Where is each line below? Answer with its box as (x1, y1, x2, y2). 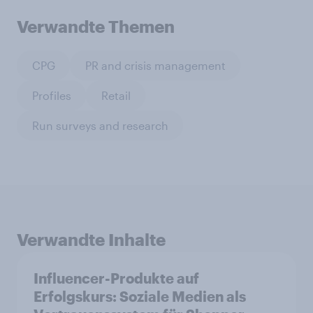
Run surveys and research (31, 118, 168, 132)
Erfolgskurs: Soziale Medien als (34, 288, 246, 305)
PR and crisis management (85, 58, 226, 72)
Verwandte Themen (17, 16, 175, 37)
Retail (101, 88, 131, 102)
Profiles (31, 88, 71, 102)
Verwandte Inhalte (17, 229, 166, 250)
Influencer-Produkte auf (34, 270, 199, 287)
